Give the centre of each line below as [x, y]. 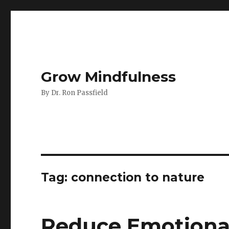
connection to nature [138, 177]
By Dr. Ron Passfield [75, 93]
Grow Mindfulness [109, 77]
